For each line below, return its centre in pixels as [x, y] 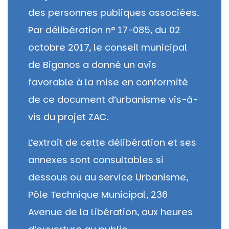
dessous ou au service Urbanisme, [108, 177]
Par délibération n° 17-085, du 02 [104, 30]
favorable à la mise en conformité [108, 82]
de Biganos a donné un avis [92, 64]
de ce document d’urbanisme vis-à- [113, 99]
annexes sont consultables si [96, 159]
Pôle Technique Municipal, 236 [98, 194]
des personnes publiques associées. [114, 12]
